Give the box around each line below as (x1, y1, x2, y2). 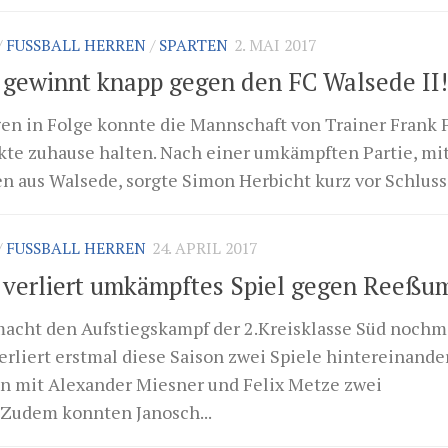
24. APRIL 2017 (152, 238, 257, 260)
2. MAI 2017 (234, 34, 316, 56)
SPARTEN (159, 34, 228, 56)
